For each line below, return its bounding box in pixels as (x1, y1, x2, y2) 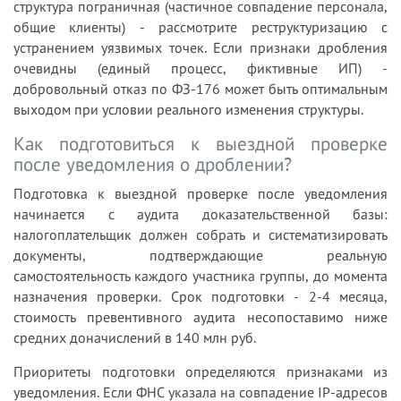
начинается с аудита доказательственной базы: (13, 204, 388, 223)
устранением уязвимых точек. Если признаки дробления (13, 38, 388, 56)
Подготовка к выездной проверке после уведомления (13, 183, 388, 202)
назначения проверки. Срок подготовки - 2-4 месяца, (13, 286, 388, 305)
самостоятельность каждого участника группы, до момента (13, 266, 388, 285)
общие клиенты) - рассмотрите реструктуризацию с (13, 17, 388, 36)
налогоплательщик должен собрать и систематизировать (13, 225, 388, 243)
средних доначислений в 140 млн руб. (13, 328, 256, 346)
